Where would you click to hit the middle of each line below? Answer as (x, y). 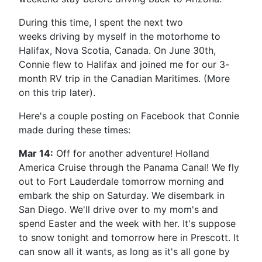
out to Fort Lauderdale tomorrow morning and (121, 181)
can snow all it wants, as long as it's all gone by (124, 251)
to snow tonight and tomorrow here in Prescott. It (129, 237)
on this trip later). (57, 92)
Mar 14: (36, 153)
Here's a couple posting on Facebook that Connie (129, 116)
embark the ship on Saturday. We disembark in (122, 195)
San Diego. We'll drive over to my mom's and (118, 209)
